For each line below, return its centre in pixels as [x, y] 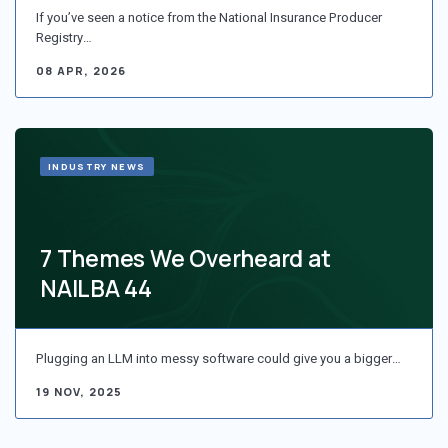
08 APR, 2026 [81, 71]
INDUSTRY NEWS [97, 167]
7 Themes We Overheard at [185, 258]
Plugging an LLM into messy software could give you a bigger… [218, 359]
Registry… [64, 38]
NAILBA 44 [96, 288]
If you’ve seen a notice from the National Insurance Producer [209, 18]
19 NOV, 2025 [79, 392]
